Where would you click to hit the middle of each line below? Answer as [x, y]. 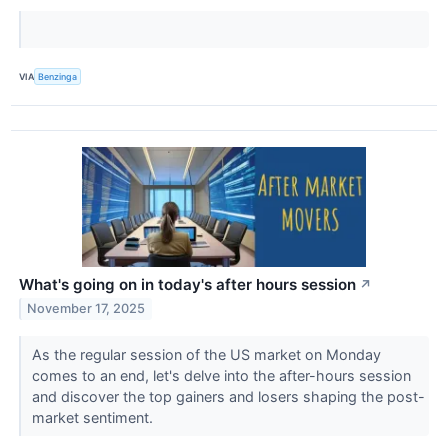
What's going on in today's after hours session [187, 284]
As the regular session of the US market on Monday [206, 354]
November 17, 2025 [86, 309]
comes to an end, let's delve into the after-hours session [221, 375]
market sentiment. [94, 417]
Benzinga [58, 77]
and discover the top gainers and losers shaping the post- [228, 396]
